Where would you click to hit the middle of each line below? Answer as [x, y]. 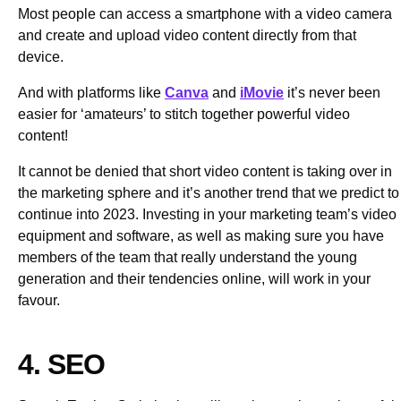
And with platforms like [91, 92]
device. [41, 56]
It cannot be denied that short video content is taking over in [205, 171]
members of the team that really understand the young [188, 257]
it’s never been [332, 92]
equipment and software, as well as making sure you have [201, 235]
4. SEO [62, 364]
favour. [43, 300]
